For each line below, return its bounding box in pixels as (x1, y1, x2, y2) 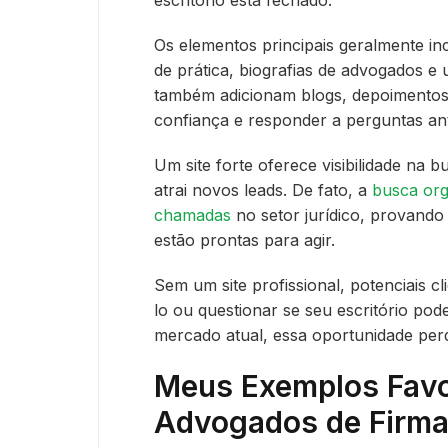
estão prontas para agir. (154, 229, 335, 250)
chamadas (154, 204, 231, 225)
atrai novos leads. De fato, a (154, 179, 372, 200)
